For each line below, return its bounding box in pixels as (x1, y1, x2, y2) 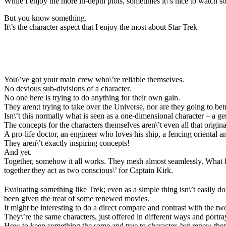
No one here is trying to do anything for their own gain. (4, 93, 180, 102)
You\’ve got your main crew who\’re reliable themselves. (4, 75, 184, 84)
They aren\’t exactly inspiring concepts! (4, 138, 130, 147)
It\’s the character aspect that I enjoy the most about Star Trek (4, 22, 197, 31)
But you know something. (4, 13, 87, 22)
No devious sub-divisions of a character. (4, 84, 131, 93)
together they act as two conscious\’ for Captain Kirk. (4, 165, 173, 175)
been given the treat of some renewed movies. (4, 194, 149, 203)
